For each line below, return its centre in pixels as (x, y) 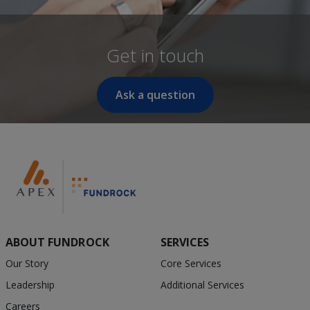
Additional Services (202, 285)
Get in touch (155, 56)
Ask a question (155, 95)
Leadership (30, 285)
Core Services (191, 264)
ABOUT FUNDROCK (57, 243)
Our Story (27, 264)
